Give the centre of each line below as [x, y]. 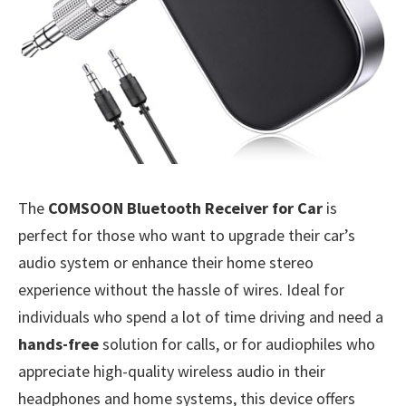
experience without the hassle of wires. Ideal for [181, 289]
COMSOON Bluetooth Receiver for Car [185, 208]
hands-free [58, 343]
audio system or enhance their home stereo [166, 262]
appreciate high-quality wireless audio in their [172, 371]
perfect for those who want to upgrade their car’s [187, 235]
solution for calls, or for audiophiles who [237, 343]
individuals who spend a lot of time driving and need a [201, 316]
